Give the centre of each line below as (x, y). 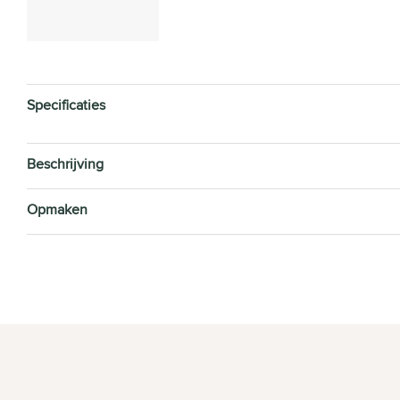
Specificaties (66, 104)
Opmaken (57, 209)
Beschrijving (65, 163)
